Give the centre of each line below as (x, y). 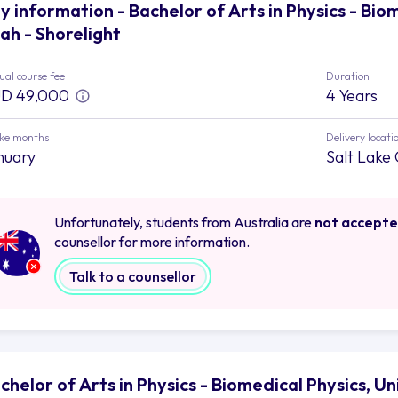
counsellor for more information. (152, 241)
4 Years (351, 95)
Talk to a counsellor (133, 276)
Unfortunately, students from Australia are (184, 222)
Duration (347, 76)
